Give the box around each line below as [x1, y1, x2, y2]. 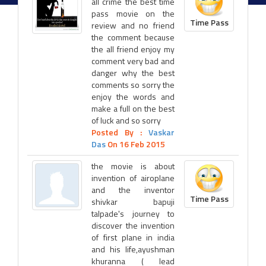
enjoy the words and [91, 90, 175, 103]
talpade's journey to [91, 207, 175, 220]
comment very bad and [91, 55, 175, 67]
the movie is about [91, 160, 175, 172]
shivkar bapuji [91, 195, 175, 208]
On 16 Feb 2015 [106, 138, 165, 150]
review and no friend [91, 19, 175, 31]
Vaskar [148, 126, 175, 138]
